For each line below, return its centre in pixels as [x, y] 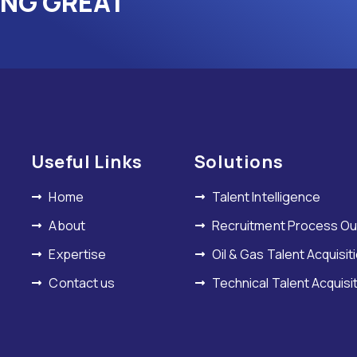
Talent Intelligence [266, 196]
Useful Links [86, 161]
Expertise [77, 254]
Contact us [82, 282]
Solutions [239, 161]
